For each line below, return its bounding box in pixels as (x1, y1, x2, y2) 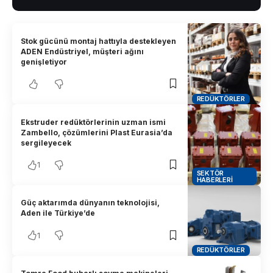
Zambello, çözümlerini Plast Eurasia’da (21, 127, 173, 137)
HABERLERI (196, 175, 233, 184)
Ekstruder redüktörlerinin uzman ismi (21, 117, 166, 127)
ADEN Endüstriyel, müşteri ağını (21, 46, 144, 56)
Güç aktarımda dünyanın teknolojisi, (21, 198, 160, 208)
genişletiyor (21, 57, 68, 66)
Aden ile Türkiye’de (21, 208, 96, 218)
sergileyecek (21, 138, 72, 147)
